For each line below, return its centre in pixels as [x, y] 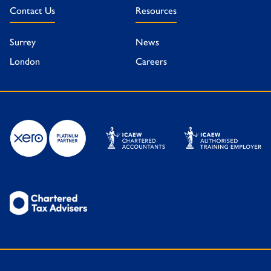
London [25, 61]
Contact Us [32, 11]
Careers [151, 61]
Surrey [23, 42]
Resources [156, 11]
